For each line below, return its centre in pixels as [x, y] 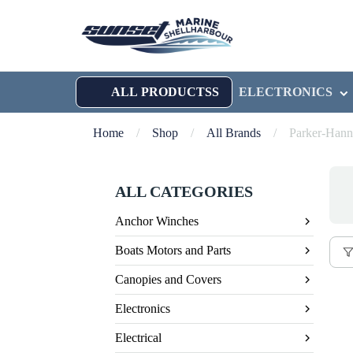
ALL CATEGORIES [184, 191]
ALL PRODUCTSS [165, 92]
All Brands [234, 133]
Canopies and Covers [168, 279]
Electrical [138, 338]
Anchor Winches [157, 221]
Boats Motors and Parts [173, 250]
